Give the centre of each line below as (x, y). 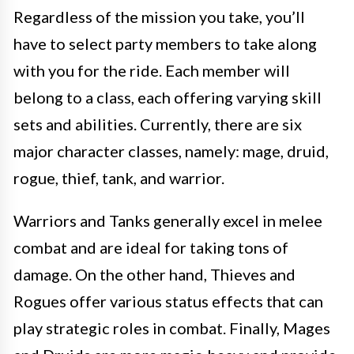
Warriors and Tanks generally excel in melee (168, 220)
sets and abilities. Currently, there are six (158, 124)
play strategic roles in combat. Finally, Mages (172, 328)
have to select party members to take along (165, 43)
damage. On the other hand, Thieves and (154, 274)
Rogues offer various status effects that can (168, 301)
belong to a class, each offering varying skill (168, 97)
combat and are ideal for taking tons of (151, 247)
